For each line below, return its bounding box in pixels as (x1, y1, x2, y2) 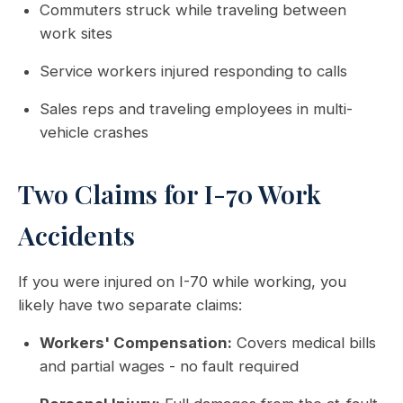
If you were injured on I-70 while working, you (18, 273, 346, 291)
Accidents (18, 218, 135, 252)
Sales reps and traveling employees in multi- (40, 100, 353, 118)
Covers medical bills (232, 334, 376, 352)
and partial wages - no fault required (40, 357, 299, 375)
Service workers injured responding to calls (40, 62, 347, 80)
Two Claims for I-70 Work (18, 176, 321, 210)
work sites (40, 24, 112, 42)
